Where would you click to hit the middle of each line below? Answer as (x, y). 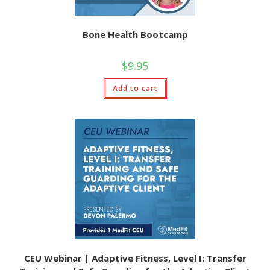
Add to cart (135, 88)
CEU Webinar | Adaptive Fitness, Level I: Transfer (135, 258)
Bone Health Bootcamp (135, 34)
